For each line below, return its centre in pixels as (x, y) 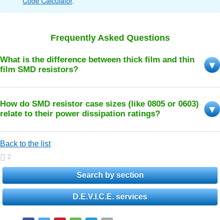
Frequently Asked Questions (110, 38)
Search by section (110, 175)
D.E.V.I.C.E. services (110, 196)
